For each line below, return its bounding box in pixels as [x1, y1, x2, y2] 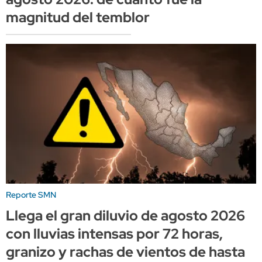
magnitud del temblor [6, 8, 150, 26]
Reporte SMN [6, 189, 56, 201]
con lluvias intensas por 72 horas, [6, 225, 223, 243]
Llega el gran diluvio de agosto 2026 [6, 206, 245, 225]
